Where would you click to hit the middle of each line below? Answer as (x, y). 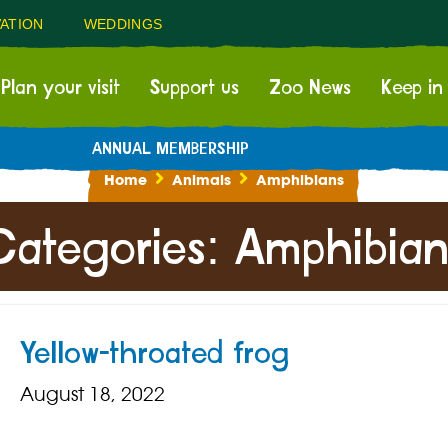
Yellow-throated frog (154, 354)
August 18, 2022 (92, 394)
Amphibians (300, 180)
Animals (201, 180)
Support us (194, 88)
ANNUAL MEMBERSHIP (170, 149)
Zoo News (310, 88)
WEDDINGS (123, 24)
